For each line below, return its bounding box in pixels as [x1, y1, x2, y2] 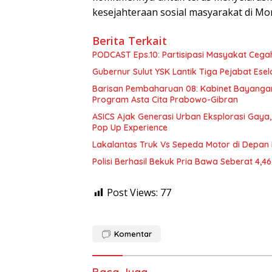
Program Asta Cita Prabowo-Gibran [92, 94, 238, 106]
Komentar [114, 229, 152, 239]
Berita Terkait [92, 33, 167, 49]
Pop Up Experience [92, 122, 168, 134]
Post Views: [107, 186, 158, 200]
